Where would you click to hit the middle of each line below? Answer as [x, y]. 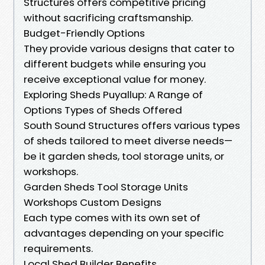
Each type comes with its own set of [112, 217]
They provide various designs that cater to [129, 48]
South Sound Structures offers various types [132, 125]
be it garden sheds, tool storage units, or [124, 156]
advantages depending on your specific [124, 233]
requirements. [58, 248]
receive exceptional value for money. [115, 79]
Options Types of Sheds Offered [103, 110]
